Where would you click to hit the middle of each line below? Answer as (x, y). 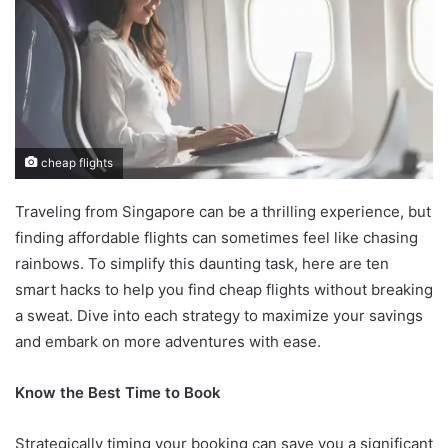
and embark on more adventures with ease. (168, 341)
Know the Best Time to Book (118, 392)
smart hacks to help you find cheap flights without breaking (224, 289)
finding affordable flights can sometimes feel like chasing (216, 237)
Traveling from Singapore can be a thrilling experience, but (223, 211)
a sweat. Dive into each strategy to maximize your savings (219, 315)
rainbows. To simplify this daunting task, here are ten (202, 263)
